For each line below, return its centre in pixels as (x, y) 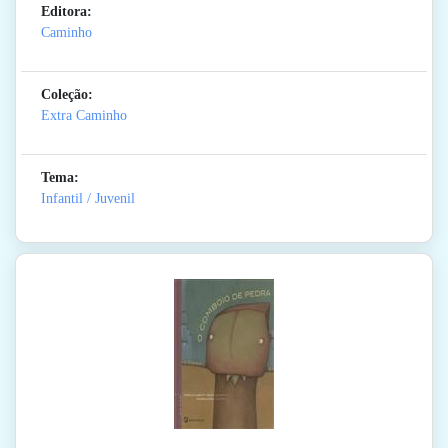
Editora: (66, 12)
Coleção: (67, 95)
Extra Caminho (84, 116)
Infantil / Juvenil (88, 199)
